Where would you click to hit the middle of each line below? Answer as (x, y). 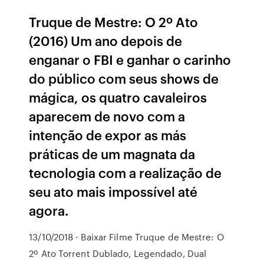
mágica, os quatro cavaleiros (118, 97)
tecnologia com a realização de (126, 172)
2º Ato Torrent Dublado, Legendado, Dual (118, 253)
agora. (49, 210)
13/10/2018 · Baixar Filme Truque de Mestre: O (126, 237)
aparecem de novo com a (107, 116)
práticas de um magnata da (112, 154)
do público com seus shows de (124, 78)
